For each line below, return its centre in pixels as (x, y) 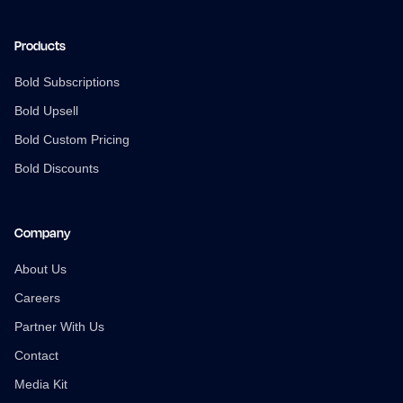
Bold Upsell (46, 110)
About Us (40, 269)
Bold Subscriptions (67, 81)
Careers (37, 297)
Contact (36, 355)
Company (42, 232)
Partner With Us (59, 326)
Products (40, 45)
